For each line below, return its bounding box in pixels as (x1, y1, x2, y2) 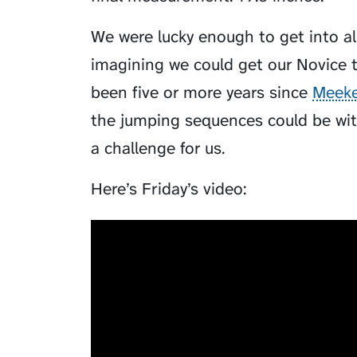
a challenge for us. (91, 137, 225, 159)
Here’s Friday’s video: (91, 178, 246, 200)
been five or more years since (91, 81, 312, 104)
